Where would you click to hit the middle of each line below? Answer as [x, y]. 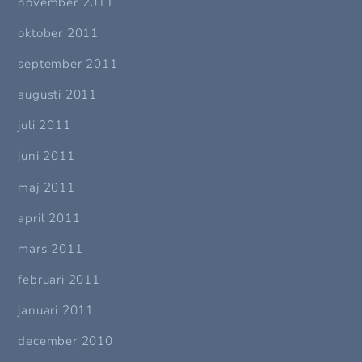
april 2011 [49, 218]
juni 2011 [46, 156]
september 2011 [68, 63]
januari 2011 [56, 311]
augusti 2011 [58, 95]
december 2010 [65, 341]
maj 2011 [46, 187]
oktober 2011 [59, 33]
